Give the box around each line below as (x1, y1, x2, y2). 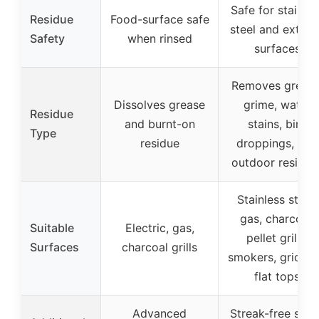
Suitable (30, 221, 74, 236)
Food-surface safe (110, 12, 209, 27)
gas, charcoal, (239, 211, 315, 226)
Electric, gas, (125, 221, 194, 236)
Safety (30, 31, 65, 46)
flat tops (254, 269, 300, 284)
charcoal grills (122, 240, 197, 255)
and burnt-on (124, 117, 195, 132)
